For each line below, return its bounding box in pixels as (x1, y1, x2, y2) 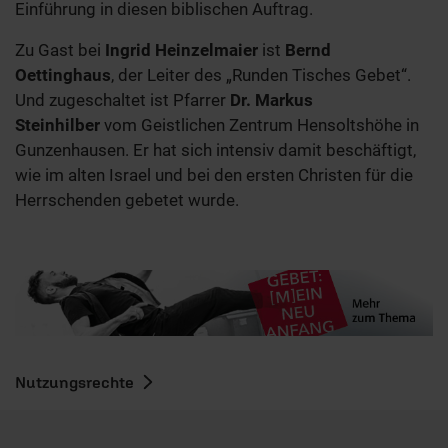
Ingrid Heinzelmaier (101, 40, 258, 61)
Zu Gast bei (15, 40, 101, 61)
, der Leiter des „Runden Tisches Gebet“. (111, 65, 411, 86)
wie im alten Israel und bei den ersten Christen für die (15, 165, 413, 186)
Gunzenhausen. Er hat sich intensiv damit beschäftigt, (15, 140, 416, 161)
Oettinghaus (15, 65, 111, 86)
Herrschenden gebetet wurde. (15, 190, 239, 211)
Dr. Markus (230, 90, 313, 111)
